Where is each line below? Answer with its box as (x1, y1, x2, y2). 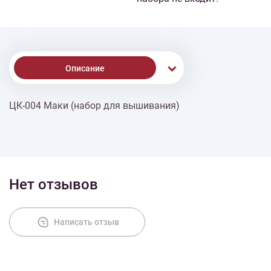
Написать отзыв (53, 217, 119, 227)
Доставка (77, 106, 116, 116)
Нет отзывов (9, 176, 98, 193)
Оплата (82, 148, 111, 158)
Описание (65, 64, 105, 73)
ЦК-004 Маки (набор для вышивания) (9, 100, 180, 111)
